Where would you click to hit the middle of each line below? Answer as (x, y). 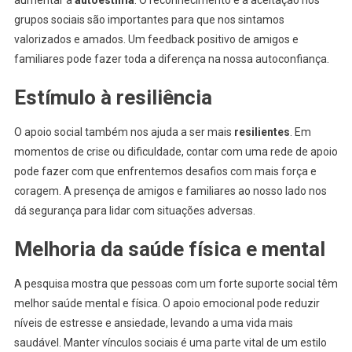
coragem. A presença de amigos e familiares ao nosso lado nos (170, 191)
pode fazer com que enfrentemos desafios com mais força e (165, 171)
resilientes (262, 132)
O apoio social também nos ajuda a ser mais (124, 132)
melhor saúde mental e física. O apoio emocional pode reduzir (167, 303)
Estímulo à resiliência (113, 97)
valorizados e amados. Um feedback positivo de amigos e (156, 39)
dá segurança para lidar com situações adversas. (134, 210)
